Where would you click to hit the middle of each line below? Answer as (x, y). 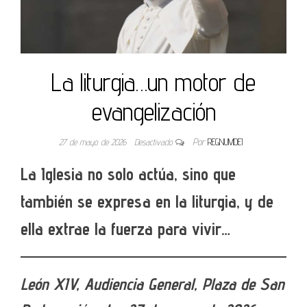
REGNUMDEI (225, 142)
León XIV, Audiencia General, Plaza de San (152, 284)
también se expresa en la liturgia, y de (147, 201)
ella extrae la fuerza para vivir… (125, 229)
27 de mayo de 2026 (94, 142)
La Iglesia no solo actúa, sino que (128, 174)
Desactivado (155, 142)
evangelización (153, 111)
